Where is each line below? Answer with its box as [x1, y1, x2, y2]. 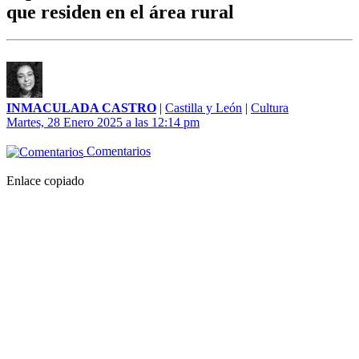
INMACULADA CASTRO [6, 101, 156, 115]
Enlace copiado [6, 174, 84, 188]
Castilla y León [165, 101, 242, 115]
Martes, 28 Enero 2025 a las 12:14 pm [6, 115, 200, 130]
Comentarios [83, 144, 151, 159]
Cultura [251, 101, 288, 115]
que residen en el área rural [6, 2, 234, 23]
